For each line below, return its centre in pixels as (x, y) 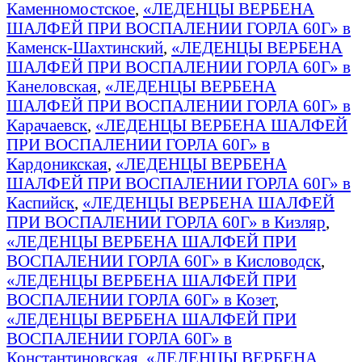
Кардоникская (57, 163)
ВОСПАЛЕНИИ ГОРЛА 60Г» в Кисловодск (164, 260)
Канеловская (52, 86)
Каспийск (40, 202)
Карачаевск (47, 124)
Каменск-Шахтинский (85, 47)
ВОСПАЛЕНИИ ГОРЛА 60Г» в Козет (141, 299)
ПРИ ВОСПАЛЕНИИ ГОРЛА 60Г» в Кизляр (166, 221)
